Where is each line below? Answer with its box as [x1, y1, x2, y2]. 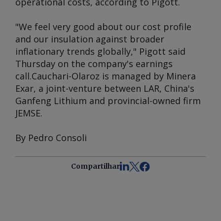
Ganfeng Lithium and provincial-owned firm [15, 95, 201, 107]
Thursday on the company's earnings [15, 58, 173, 70]
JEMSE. [15, 107, 42, 119]
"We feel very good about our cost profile [15, 21, 191, 33]
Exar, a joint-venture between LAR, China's [15, 82, 194, 94]
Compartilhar [71, 162, 120, 171]
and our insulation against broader [15, 33, 164, 45]
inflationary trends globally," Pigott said [15, 45, 185, 57]
